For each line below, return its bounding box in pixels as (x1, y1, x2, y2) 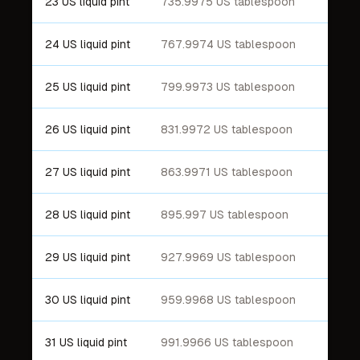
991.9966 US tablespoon (161, 336, 293, 349)
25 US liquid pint (45, 80, 130, 93)
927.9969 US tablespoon (161, 251, 296, 264)
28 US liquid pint (45, 208, 130, 221)
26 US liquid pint (45, 123, 130, 136)
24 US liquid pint (45, 38, 130, 51)
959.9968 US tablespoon (161, 293, 296, 306)
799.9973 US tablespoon (161, 80, 295, 93)
